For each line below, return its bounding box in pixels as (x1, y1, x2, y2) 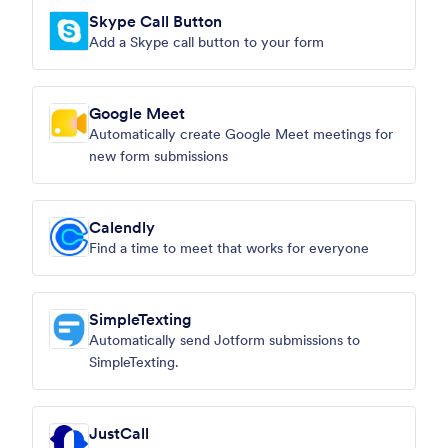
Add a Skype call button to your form (89, 33, 324, 51)
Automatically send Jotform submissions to (89, 331, 360, 349)
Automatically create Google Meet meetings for (89, 125, 393, 143)
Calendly (89, 217, 155, 237)
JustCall (89, 423, 149, 443)
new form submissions (89, 147, 228, 165)
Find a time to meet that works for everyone (89, 239, 369, 257)
